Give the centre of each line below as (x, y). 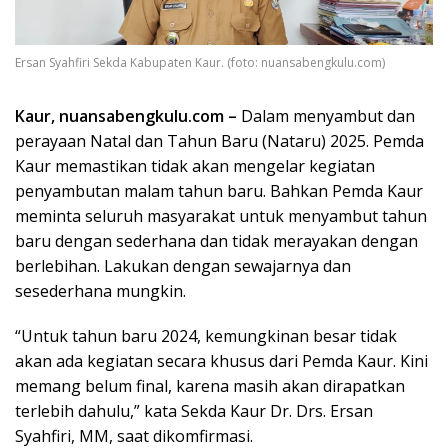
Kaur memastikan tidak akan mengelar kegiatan (195, 165)
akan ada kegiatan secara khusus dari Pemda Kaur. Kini (221, 360)
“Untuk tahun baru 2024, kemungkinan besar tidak (206, 335)
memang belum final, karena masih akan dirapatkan (210, 385)
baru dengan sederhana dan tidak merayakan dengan (216, 240)
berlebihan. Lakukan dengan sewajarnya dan (183, 265)
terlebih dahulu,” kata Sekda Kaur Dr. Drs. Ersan (194, 410)
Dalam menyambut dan (326, 115)
